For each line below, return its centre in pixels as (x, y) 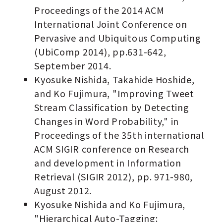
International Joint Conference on (111, 24)
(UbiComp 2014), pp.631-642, (100, 52)
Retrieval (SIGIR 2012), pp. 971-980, (114, 177)
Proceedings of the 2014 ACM (99, 10)
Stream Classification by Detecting (112, 107)
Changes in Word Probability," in (107, 121)
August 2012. (63, 191)
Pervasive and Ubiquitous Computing (118, 38)
